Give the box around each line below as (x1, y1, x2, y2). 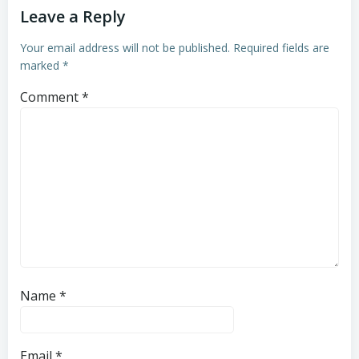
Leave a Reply (20, 5, 126, 27)
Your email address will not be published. (20, 39, 230, 55)
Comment (20, 87, 82, 106)
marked (20, 57, 63, 73)
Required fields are (233, 39, 329, 55)
